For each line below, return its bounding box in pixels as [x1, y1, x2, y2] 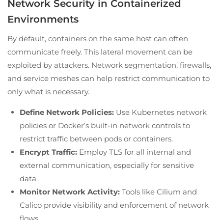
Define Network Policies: [20, 107, 114, 117]
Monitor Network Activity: [20, 187, 120, 196]
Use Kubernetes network [114, 107, 207, 117]
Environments [7, 13, 79, 25]
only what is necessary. [7, 86, 89, 96]
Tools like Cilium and [120, 187, 197, 196]
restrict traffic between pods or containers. [20, 134, 173, 143]
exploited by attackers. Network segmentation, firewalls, [7, 60, 211, 70]
